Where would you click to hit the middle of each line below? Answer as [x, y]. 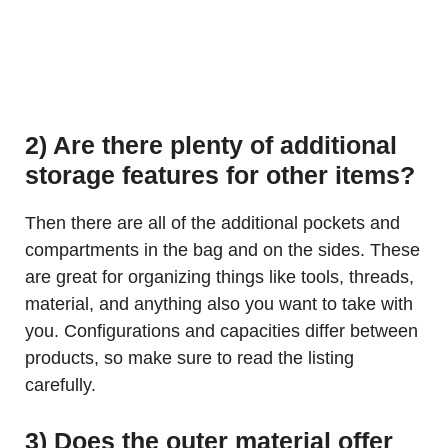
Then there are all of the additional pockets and [212, 223]
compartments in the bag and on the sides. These [222, 250]
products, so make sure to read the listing [189, 358]
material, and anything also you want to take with [219, 304]
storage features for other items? [220, 175]
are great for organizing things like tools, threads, [219, 277]
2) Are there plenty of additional [211, 145]
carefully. [60, 385]
